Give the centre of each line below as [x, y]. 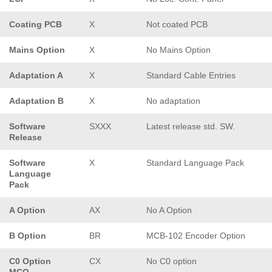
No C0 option [172, 261]
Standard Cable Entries [191, 75]
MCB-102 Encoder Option [196, 235]
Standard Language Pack [195, 162]
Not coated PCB [177, 24]
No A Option [169, 210]
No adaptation [173, 100]
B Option [28, 235]
